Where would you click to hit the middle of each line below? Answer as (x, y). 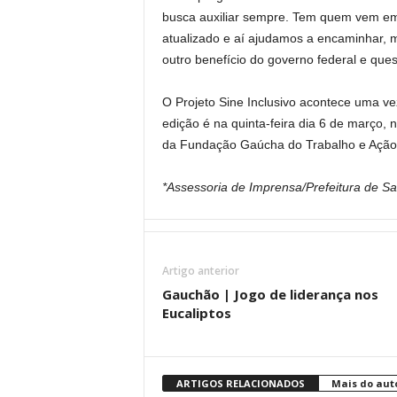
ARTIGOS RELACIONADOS (240, 383)
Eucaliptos (196, 312)
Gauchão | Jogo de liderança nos (270, 294)
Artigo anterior (200, 270)
